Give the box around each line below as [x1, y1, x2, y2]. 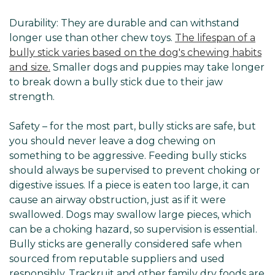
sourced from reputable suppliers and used [9, 252, 225, 265]
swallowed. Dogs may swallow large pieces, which [9, 208, 251, 220]
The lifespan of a [175, 31, 255, 44]
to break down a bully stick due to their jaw [9, 76, 223, 88]
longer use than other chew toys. [9, 31, 175, 44]
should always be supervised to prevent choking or [9, 164, 260, 176]
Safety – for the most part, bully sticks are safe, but [9, 120, 256, 132]
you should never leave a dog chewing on [9, 134, 215, 147]
